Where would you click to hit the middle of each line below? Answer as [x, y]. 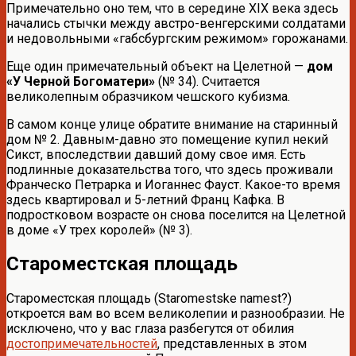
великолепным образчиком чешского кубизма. [148, 96]
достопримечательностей [82, 344]
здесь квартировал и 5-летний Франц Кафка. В [145, 199]
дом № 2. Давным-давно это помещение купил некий [167, 139]
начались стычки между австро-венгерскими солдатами [176, 23]
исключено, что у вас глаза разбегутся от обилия [150, 329]
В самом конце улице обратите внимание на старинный [172, 124]
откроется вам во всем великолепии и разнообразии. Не [176, 314]
